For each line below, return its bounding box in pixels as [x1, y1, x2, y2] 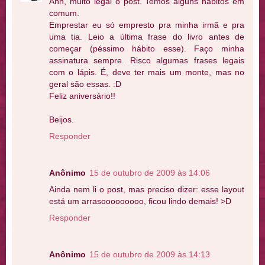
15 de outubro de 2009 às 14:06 [89, 168, 210, 178]
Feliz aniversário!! [49, 91, 115, 101]
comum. [49, 8, 79, 18]
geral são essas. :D [49, 79, 121, 89]
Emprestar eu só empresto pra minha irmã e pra [49, 20, 244, 30]
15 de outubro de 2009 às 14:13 [89, 250, 210, 260]
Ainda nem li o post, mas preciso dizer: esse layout [49, 185, 244, 195]
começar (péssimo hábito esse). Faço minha [49, 44, 244, 54]
